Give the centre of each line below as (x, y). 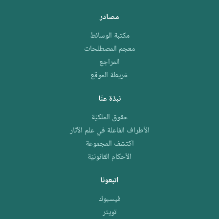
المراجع (109, 62)
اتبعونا (109, 181)
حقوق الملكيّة (109, 118)
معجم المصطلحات (109, 49)
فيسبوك (109, 199)
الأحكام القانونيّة (109, 157)
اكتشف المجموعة (109, 144)
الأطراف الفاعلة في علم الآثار (109, 131)
